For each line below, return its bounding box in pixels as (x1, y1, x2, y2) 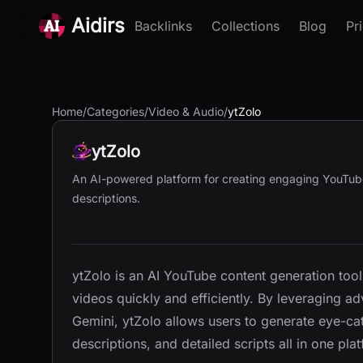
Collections (211, 18, 280, 34)
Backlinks (135, 18, 192, 34)
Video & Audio (148, 105, 224, 118)
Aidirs (71, 14, 125, 37)
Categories (87, 105, 144, 118)
